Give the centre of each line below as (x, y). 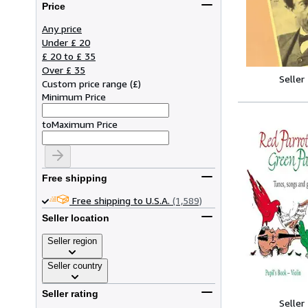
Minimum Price (74, 96)
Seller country (75, 265)
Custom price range (85, 83)
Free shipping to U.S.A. (121, 200)
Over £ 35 (64, 69)
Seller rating (70, 294)
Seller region (72, 241)
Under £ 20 (66, 42)
